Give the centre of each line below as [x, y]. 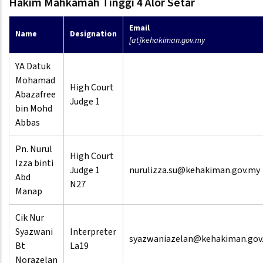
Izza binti [34, 163]
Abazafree [36, 95]
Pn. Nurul [34, 149]
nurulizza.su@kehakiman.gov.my [195, 171]
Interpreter [93, 232]
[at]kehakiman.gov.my [167, 41]
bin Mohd [34, 109]
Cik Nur [30, 218]
